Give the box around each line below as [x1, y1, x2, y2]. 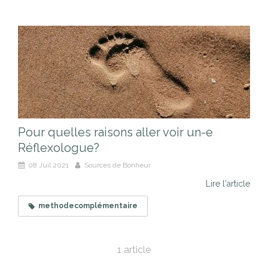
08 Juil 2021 [28, 161, 69, 170]
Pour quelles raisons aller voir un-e [18, 125, 213, 140]
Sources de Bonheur [84, 161, 151, 170]
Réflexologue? [18, 141, 99, 156]
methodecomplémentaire [38, 202, 138, 211]
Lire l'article [206, 179, 250, 189]
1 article [117, 244, 151, 256]
